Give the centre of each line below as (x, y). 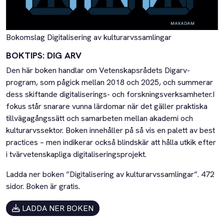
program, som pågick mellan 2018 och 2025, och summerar (109, 82)
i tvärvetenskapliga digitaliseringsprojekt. (76, 154)
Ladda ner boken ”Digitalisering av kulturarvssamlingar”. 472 (110, 174)
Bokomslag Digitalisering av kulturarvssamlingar (89, 37)
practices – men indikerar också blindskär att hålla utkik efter (111, 142)
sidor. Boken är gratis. (43, 186)
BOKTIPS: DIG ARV (44, 55)
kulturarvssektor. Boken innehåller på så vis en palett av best (110, 130)
